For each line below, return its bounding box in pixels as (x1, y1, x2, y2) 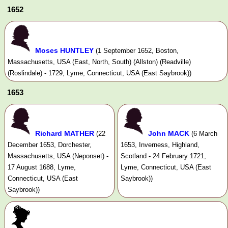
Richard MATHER (35, 129, 94, 137)
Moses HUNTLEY (35, 46, 94, 54)
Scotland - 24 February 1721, (120, 152, 206, 160)
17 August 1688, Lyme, (8, 163, 76, 171)
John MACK (148, 129, 189, 137)
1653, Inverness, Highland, (120, 140, 199, 149)
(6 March (191, 129, 217, 137)
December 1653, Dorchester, (8, 140, 92, 149)
